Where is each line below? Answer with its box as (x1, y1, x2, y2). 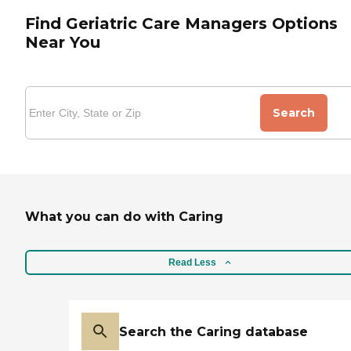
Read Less (168, 256, 216, 268)
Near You (25, 32, 100, 52)
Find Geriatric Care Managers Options (25, 13, 338, 33)
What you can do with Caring (25, 208, 223, 224)
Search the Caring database (119, 324, 308, 339)
